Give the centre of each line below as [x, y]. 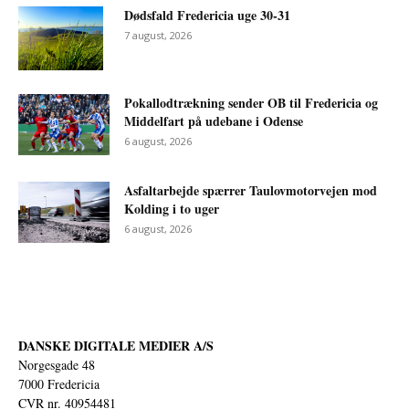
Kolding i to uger [172, 209]
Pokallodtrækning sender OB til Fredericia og [251, 103]
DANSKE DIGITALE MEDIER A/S [116, 346]
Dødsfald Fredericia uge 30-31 [207, 16]
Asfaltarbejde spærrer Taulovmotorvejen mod [251, 191]
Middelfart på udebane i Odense [214, 121]
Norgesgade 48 [57, 365]
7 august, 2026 [158, 36]
